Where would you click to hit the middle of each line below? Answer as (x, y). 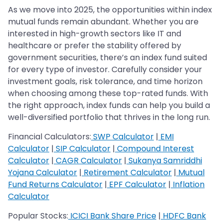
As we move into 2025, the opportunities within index (110, 9)
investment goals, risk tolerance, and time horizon (105, 81)
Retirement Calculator (127, 172)
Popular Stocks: (38, 216)
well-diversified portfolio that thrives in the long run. (109, 117)
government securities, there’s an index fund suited (108, 57)
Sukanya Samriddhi (164, 160)
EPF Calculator (137, 184)
